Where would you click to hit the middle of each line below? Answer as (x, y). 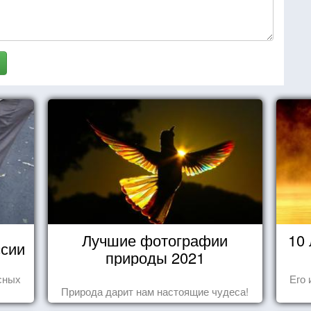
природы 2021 (155, 257)
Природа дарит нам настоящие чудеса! (155, 291)
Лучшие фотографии (155, 239)
